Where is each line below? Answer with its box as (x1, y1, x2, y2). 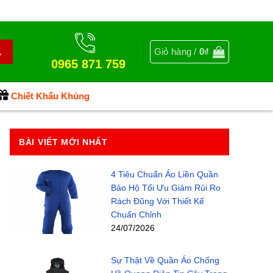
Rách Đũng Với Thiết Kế (110, 196, 204, 206)
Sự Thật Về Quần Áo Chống (110, 255, 219, 265)
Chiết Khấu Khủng (11, 91, 90, 101)
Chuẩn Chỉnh (110, 210, 161, 219)
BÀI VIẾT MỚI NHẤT (19, 137, 108, 147)
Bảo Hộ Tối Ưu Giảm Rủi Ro (110, 183, 221, 193)
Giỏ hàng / (154, 46, 200, 57)
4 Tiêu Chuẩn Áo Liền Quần (110, 169, 218, 179)
